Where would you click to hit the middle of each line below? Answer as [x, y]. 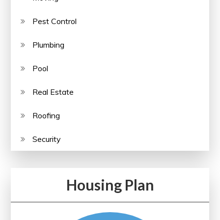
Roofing [46, 115]
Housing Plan [110, 184]
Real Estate [53, 92]
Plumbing [49, 44]
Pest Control [55, 21]
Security [47, 139]
